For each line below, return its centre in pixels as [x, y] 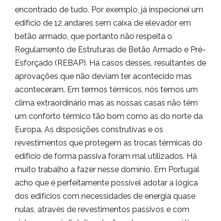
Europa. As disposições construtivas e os [89, 129]
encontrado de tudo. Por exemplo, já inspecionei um [109, 10]
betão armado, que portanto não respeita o [93, 36]
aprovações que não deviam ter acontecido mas [103, 76]
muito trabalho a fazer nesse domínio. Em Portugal [107, 169]
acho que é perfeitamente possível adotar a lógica [106, 183]
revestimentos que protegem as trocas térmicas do [109, 143]
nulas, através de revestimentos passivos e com [102, 209]
